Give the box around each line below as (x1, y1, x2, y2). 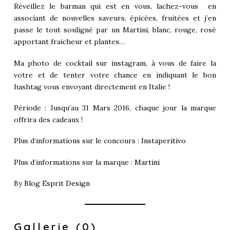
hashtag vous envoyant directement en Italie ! (13, 82, 170, 91)
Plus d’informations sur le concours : (13, 136, 141, 146)
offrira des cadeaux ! (13, 115, 83, 125)
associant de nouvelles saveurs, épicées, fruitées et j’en (13, 13, 217, 23)
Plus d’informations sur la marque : (13, 157, 135, 167)
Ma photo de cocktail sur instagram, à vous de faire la (13, 58, 217, 68)
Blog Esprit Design (24, 179, 90, 188)
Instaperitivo (141, 136, 186, 146)
